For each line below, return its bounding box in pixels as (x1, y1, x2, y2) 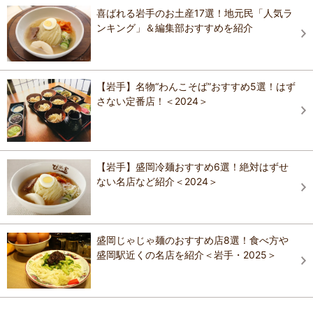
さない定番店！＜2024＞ (96, 95, 208, 108)
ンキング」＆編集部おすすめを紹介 (96, 22, 253, 34)
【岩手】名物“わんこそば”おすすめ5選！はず (96, 80, 296, 93)
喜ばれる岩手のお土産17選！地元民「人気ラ (96, 7, 293, 20)
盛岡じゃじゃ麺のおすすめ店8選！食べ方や (96, 234, 289, 247)
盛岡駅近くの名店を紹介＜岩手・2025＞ (96, 249, 277, 261)
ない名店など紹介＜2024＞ (96, 175, 218, 188)
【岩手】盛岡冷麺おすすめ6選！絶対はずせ (96, 161, 289, 173)
